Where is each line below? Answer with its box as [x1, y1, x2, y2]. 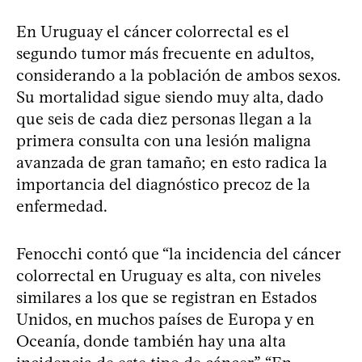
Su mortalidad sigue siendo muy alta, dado [16, 86, 323, 107]
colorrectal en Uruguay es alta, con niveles [16, 265, 321, 285]
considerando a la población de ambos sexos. [16, 65, 340, 85]
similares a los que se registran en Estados [16, 287, 317, 307]
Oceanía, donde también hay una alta [16, 330, 286, 351]
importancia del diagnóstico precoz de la [16, 174, 310, 194]
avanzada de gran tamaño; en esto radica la [16, 152, 327, 172]
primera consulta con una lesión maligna [16, 130, 311, 150]
